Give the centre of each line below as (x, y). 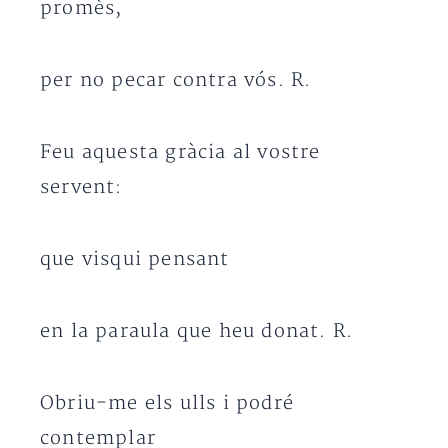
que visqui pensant (135, 259)
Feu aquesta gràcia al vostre (180, 152)
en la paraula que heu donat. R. (197, 331)
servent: (81, 187)
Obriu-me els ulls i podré (167, 403)
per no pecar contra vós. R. (176, 80)
